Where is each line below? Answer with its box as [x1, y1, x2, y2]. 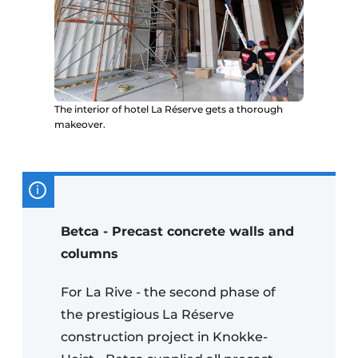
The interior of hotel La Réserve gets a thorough [54, 103, 283, 116]
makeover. [54, 118, 105, 131]
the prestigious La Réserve [61, 307, 234, 323]
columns [61, 246, 118, 262]
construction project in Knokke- [61, 329, 268, 345]
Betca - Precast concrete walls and [61, 224, 294, 240]
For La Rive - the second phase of [61, 284, 276, 300]
